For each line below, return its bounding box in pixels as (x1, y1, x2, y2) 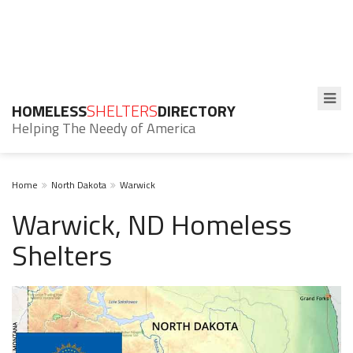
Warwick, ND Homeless (12, 203, 292, 246)
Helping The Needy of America (12, 117, 195, 139)
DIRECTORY (158, 98, 236, 123)
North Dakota (51, 177, 106, 192)
